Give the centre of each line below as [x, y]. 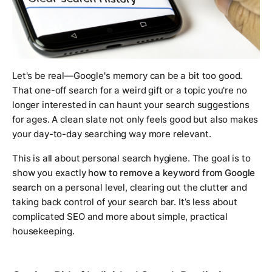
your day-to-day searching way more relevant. [112, 134]
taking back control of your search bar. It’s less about [125, 202]
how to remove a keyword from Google [172, 172]
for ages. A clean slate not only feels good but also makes [135, 119]
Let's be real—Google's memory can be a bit [107, 75]
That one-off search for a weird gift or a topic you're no [130, 90]
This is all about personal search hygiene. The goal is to [131, 158]
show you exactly [50, 172]
